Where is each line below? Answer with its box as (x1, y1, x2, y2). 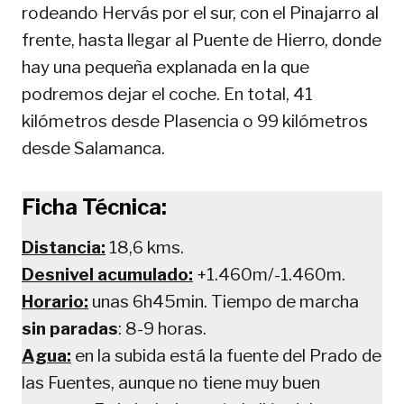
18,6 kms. (109, 236, 184, 258)
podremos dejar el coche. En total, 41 (22, 83, 313, 105)
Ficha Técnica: (22, 193, 167, 220)
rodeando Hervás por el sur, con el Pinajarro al (22, 2, 379, 23)
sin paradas (22, 317, 118, 339)
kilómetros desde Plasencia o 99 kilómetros (22, 110, 368, 132)
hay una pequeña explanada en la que (22, 56, 309, 78)
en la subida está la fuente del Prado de (71, 344, 381, 366)
